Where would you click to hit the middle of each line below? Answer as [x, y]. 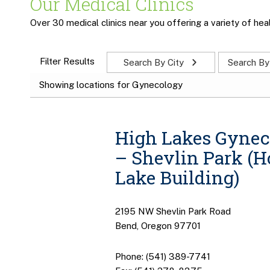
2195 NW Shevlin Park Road [173, 212]
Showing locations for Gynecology [111, 85]
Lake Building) [177, 178]
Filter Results [67, 61]
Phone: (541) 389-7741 [162, 256]
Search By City [155, 63]
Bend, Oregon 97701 [158, 226]
